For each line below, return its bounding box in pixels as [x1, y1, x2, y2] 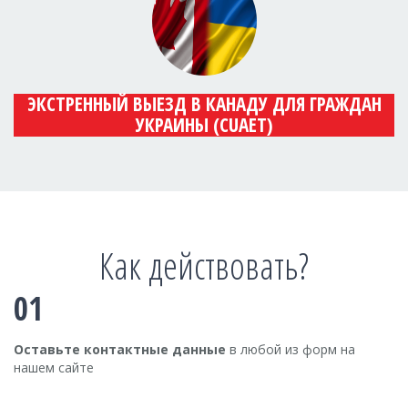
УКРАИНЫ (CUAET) [135, 112, 273, 138]
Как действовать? [99, 240, 309, 291]
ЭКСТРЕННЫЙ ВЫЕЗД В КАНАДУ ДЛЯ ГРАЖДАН [26, 91, 382, 117]
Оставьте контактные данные [14, 341, 226, 358]
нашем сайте [14, 359, 94, 376]
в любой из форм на [226, 341, 355, 358]
